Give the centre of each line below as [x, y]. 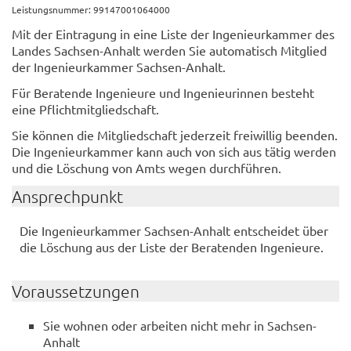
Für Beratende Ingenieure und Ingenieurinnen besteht [163, 92]
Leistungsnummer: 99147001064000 [91, 9]
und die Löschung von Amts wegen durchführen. [147, 168]
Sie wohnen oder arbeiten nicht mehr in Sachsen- [180, 325]
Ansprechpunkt [67, 196]
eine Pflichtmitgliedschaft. [85, 109]
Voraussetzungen [76, 291]
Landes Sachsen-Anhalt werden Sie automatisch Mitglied [169, 50]
